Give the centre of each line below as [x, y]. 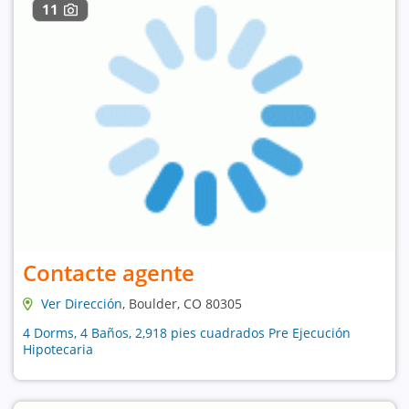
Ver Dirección [82, 304]
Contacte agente [109, 273]
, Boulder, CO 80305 [182, 304]
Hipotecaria [58, 349]
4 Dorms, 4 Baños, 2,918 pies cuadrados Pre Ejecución [187, 333]
